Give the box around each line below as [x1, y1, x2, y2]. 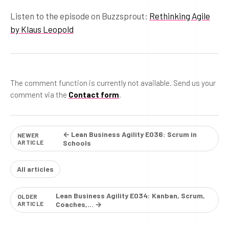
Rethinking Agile [149, 10, 210, 21]
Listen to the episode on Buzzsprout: [10, 10, 149, 21]
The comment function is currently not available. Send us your [10, 78, 216, 87]
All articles [17, 165, 54, 174]
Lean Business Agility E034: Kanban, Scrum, [56, 191, 205, 200]
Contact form [68, 89, 119, 99]
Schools [63, 138, 91, 147]
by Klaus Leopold [10, 24, 74, 34]
